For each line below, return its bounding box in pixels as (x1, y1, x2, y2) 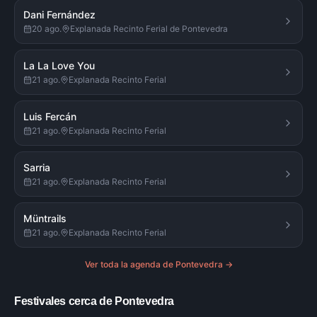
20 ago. (32, 23, 62, 34)
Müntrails (23, 212, 67, 224)
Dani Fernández (23, 8, 96, 21)
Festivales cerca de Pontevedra (14, 295, 174, 307)
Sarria (23, 161, 50, 173)
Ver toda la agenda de (84, 259, 175, 270)
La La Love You (23, 59, 95, 71)
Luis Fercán (23, 110, 76, 122)
